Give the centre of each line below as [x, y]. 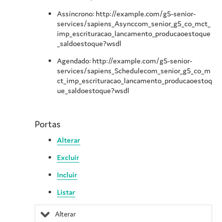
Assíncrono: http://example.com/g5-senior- [126, 14]
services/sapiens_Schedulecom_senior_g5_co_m [134, 71]
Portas [48, 124]
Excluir [68, 158]
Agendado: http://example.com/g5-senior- [125, 61]
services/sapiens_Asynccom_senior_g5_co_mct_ [134, 24]
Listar [66, 192]
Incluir [67, 175]
